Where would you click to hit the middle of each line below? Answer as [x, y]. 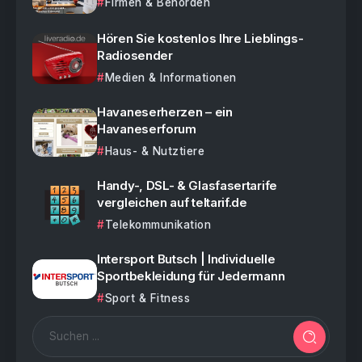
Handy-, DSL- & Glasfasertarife [187, 186]
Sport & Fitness [147, 299]
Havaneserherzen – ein [165, 112]
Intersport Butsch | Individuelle [186, 259]
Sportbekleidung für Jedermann [191, 276]
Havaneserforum [147, 129]
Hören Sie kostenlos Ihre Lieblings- [200, 39]
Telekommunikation [158, 225]
